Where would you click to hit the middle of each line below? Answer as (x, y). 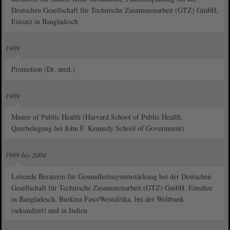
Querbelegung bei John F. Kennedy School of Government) (98, 128)
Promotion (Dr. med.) (43, 69)
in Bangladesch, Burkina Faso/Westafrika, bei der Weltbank (98, 199)
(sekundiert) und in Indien (50, 210)
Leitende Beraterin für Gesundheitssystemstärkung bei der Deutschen (111, 176)
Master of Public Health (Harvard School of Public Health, (97, 117)
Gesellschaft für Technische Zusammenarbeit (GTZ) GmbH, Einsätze (112, 187)
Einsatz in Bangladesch (45, 21)
